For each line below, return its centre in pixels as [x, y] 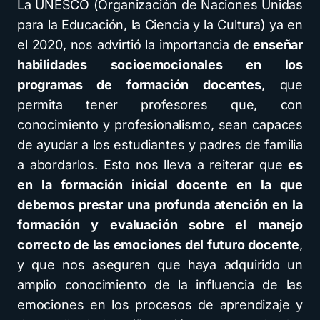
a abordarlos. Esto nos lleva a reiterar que [153, 165]
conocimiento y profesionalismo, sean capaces [160, 125]
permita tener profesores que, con [160, 105]
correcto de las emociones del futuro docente [159, 245]
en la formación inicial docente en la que [160, 185]
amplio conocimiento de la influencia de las [160, 285]
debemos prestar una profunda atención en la [160, 205]
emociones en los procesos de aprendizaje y [160, 305]
